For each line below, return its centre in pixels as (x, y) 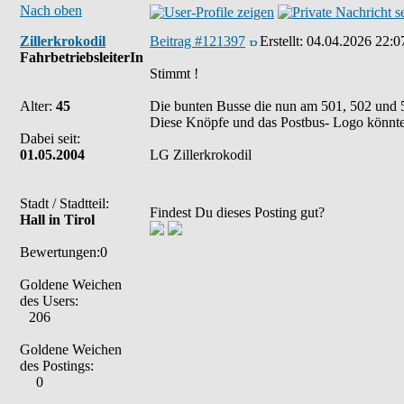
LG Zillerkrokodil (201, 155)
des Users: (49, 301)
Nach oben (51, 10)
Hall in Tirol (57, 220)
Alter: (38, 106)
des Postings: (57, 366)
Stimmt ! (174, 73)
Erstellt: (283, 41)
